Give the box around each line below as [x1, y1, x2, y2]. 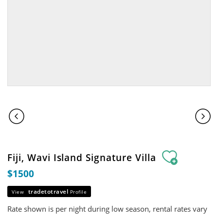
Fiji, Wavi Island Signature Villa [7, 151, 159, 164]
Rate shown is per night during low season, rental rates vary [7, 204, 207, 214]
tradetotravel [28, 187, 70, 196]
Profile [70, 188, 87, 195]
